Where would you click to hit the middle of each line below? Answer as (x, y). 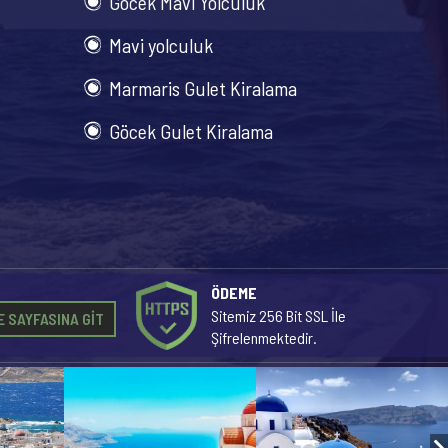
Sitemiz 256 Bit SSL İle (278, 315)
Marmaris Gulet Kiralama (202, 88)
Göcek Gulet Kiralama (190, 131)
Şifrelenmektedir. (264, 337)
